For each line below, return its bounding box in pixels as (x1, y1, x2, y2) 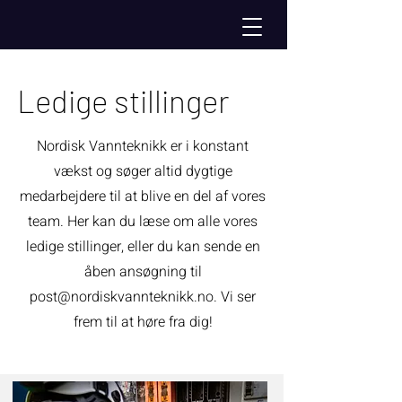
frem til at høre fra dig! (73, 311, 213, 333)
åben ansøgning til (83, 261, 202, 283)
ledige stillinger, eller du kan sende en (25, 236, 260, 258)
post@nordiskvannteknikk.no (30, 286, 214, 308)
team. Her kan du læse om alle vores (28, 211, 258, 232)
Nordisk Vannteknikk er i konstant (37, 135, 249, 157)
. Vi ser (214, 286, 256, 308)
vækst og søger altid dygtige (53, 161, 232, 182)
